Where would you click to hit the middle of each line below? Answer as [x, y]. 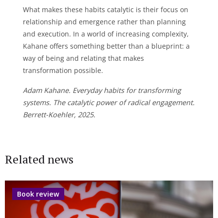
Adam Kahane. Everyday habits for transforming [102, 90]
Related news [39, 159]
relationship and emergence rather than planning [105, 22]
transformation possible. [63, 70]
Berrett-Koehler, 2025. [59, 115]
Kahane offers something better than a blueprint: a [107, 46]
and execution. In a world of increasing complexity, [106, 34]
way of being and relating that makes [84, 58]
